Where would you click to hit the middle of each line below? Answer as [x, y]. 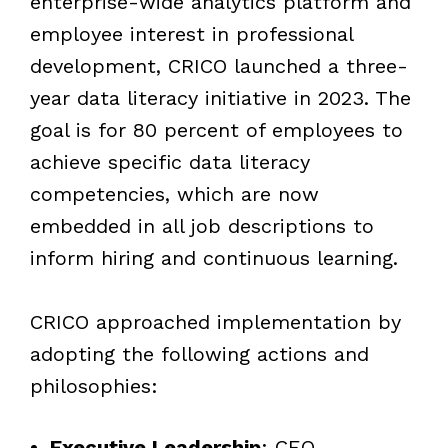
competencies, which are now [174, 193]
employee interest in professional [191, 33]
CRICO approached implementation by [215, 321]
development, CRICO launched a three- [218, 65]
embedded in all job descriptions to [201, 225]
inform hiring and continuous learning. [213, 257]
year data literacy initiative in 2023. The [220, 97]
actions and [312, 353]
